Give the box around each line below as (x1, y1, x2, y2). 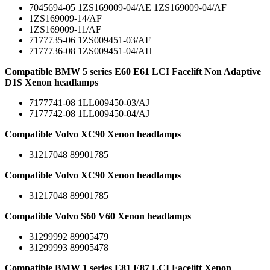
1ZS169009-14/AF (29, 13, 102, 24)
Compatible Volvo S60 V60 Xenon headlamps (5, 210, 191, 221)
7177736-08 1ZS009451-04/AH (29, 45, 152, 56)
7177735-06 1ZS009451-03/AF (29, 34, 151, 45)
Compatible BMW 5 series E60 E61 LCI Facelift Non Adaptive (5, 66, 261, 77)
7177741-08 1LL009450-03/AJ (29, 97, 149, 108)
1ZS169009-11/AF (29, 24, 101, 34)
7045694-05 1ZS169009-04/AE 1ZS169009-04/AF (29, 2, 227, 13)
